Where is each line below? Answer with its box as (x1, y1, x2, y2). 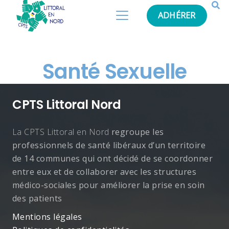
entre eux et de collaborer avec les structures (12, 166, 197, 177)
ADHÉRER (157, 9, 196, 21)
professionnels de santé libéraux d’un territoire (12, 139, 206, 151)
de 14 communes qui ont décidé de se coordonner (12, 152, 213, 164)
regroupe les (109, 126, 164, 138)
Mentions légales (12, 211, 82, 222)
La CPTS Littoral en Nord (12, 126, 109, 138)
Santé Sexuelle (42, 57, 187, 86)
